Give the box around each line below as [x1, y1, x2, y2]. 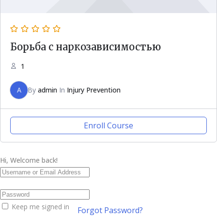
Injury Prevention [67, 85, 121, 94]
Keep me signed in [12, 202, 69, 211]
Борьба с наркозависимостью [10, 40, 161, 53]
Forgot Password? [77, 205, 143, 216]
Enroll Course [84, 120, 133, 131]
